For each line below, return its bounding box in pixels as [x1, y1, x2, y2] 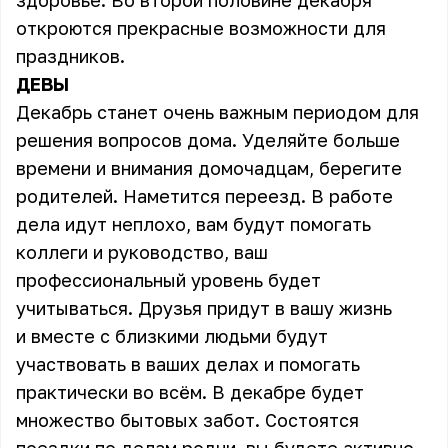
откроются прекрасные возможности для [16, 17, 386, 39]
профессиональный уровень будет [16, 269, 321, 291]
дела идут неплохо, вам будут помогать [16, 213, 371, 235]
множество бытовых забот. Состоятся [16, 409, 359, 431]
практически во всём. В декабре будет [16, 381, 364, 403]
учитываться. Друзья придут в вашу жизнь [16, 297, 392, 319]
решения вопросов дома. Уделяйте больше [16, 129, 400, 151]
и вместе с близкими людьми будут [16, 325, 328, 347]
